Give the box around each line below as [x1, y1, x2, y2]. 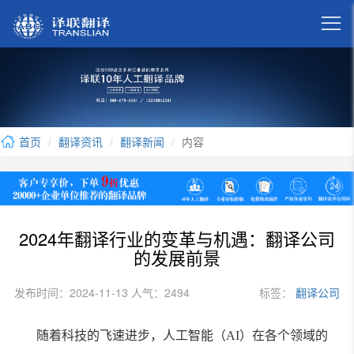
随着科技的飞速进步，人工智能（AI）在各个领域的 [36, 329, 328, 343]
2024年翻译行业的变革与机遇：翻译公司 [19, 226, 335, 251]
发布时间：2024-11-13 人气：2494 [13, 284, 190, 301]
